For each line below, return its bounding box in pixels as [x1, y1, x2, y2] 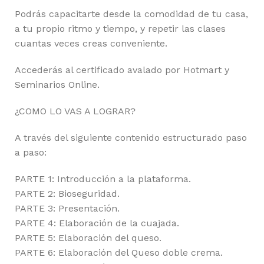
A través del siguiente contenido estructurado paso [15, 132, 247, 143]
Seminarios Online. [15, 79, 100, 90]
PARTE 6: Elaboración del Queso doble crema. [15, 247, 223, 258]
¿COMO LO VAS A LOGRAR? [15, 105, 136, 117]
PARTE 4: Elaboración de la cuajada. [15, 217, 179, 229]
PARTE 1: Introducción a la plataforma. [15, 173, 191, 184]
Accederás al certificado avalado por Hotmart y [15, 64, 229, 75]
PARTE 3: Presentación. [15, 203, 120, 214]
